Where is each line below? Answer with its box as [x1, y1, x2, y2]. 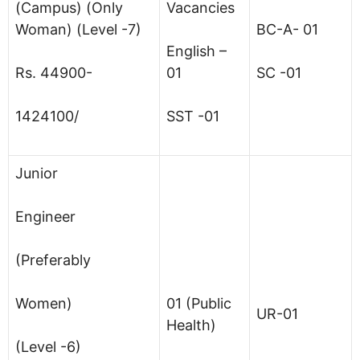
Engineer [15, 207, 76, 225]
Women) [15, 294, 72, 312]
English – [166, 42, 227, 59]
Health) [166, 316, 216, 333]
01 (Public [166, 294, 231, 312]
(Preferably [15, 251, 91, 268]
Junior [15, 164, 58, 182]
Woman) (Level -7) [15, 20, 141, 38]
